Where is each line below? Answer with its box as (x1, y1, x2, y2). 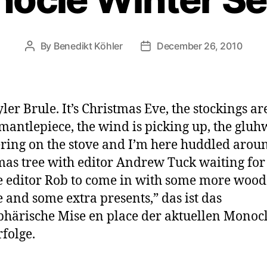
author (29, 55, 59, 67)
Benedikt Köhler (53, 39, 123, 52)
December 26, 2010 (156, 39, 243, 52)
